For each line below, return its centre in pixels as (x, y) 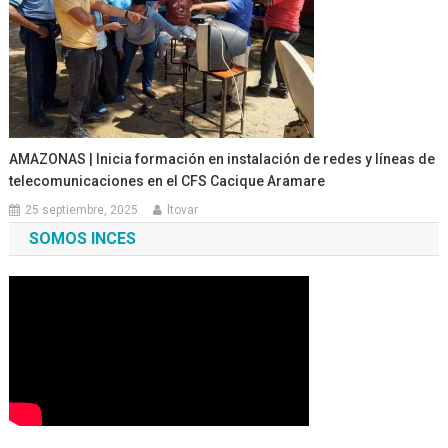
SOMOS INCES (82, 238)
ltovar (183, 209)
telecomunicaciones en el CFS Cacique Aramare (167, 180)
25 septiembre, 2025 (82, 209)
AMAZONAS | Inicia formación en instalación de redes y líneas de (222, 158)
